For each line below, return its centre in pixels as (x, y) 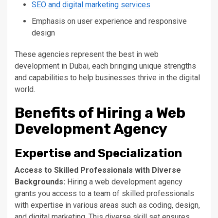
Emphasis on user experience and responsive (109, 21)
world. (25, 89)
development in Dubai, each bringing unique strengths (105, 66)
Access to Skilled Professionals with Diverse (98, 170)
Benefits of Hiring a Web (100, 113)
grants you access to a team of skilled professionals (104, 193)
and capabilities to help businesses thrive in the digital (107, 77)
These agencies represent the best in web (87, 54)
